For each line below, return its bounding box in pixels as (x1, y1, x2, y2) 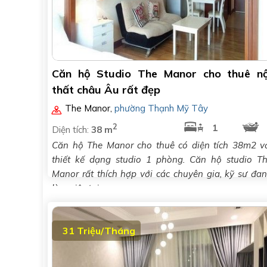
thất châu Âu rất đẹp (52, 83, 160, 97)
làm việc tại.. (52, 182, 103, 194)
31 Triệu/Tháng (63, 225, 135, 237)
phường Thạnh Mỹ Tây (114, 103, 209, 114)
